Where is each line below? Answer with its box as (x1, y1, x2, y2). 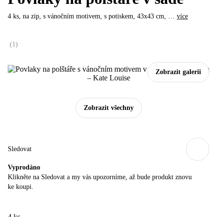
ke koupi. (8, 183, 33, 190)
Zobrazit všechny (83, 104, 134, 111)
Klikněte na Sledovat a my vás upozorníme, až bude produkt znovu (8, 173, 192, 181)
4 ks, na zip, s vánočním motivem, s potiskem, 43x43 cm (8, 13, 164, 20)
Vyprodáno (8, 163, 40, 171)
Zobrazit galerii (155, 68, 201, 76)
